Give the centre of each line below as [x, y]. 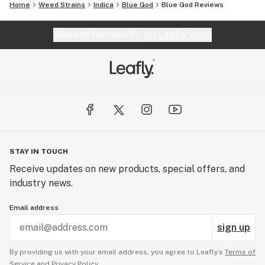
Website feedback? [98, 35]
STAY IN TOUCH [39, 152]
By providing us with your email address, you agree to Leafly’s [117, 252]
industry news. [41, 183]
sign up [234, 228]
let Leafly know [178, 35]
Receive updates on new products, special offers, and [127, 169]
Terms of [240, 252]
